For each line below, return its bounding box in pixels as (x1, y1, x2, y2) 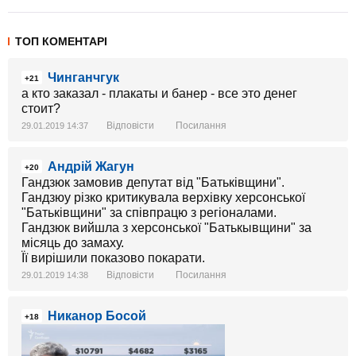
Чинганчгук (48, 70, 119, 84)
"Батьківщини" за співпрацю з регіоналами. (21, 205, 277, 219)
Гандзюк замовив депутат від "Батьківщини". (21, 175, 284, 189)
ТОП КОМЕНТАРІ (15, 34, 107, 48)
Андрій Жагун (48, 159, 134, 173)
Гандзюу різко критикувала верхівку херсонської (21, 190, 305, 204)
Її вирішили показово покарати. (21, 250, 205, 265)
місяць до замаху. (21, 235, 124, 250)
